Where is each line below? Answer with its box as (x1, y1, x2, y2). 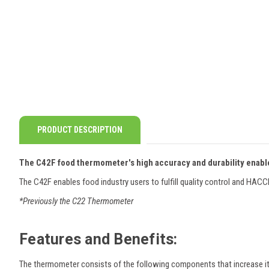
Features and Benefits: (19, 231, 178, 249)
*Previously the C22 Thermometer (19, 196, 133, 207)
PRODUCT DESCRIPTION (37, 125, 122, 135)
